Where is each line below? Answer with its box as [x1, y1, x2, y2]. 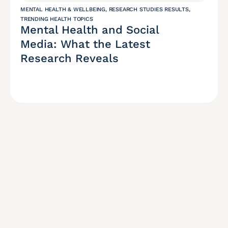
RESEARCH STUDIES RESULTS [108, 6, 189, 13]
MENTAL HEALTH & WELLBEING [20, 6, 106, 13]
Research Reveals [20, 52, 119, 65]
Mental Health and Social [20, 23, 159, 37]
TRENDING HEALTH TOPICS [20, 16, 93, 23]
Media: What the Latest [20, 38, 150, 51]
